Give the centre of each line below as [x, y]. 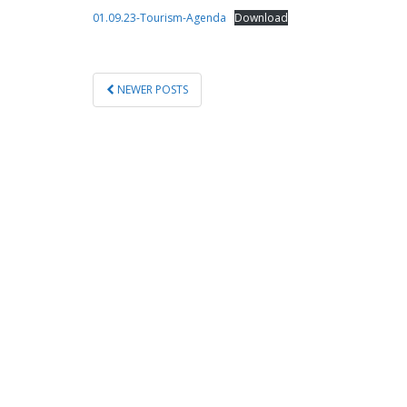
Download [261, 17]
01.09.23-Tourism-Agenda [159, 17]
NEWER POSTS [151, 89]
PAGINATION [159, 106]
